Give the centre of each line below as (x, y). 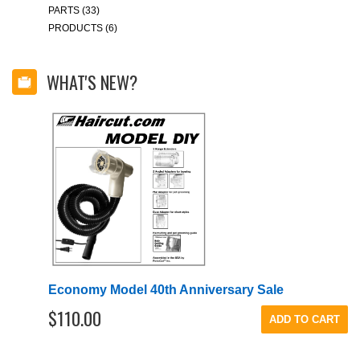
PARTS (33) (74, 10)
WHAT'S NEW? (92, 82)
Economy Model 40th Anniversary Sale (166, 290)
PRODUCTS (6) (83, 28)
